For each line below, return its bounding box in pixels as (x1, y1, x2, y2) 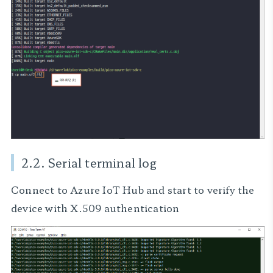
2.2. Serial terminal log (21, 154, 157, 171)
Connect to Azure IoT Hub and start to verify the (11, 182, 255, 197)
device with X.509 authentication (11, 200, 180, 215)
